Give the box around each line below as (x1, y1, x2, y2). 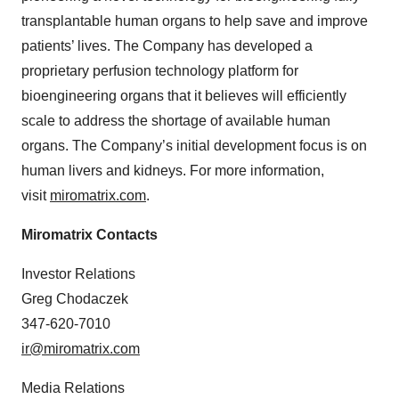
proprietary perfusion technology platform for (21, 63, 298, 79)
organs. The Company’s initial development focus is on (21, 138, 367, 154)
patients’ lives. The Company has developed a (21, 38, 313, 54)
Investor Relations (21, 266, 135, 282)
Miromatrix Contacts (21, 227, 158, 243)
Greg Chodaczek (21, 291, 128, 307)
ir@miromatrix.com (21, 341, 140, 357)
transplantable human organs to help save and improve (21, 13, 368, 29)
